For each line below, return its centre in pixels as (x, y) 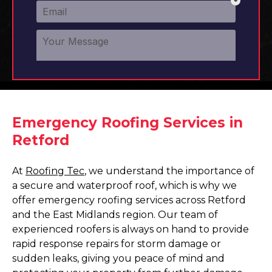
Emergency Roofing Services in (127, 123)
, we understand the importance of (169, 171)
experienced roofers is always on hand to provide (131, 229)
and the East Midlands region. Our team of (115, 215)
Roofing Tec (55, 171)
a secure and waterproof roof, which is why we (124, 185)
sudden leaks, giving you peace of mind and (118, 258)
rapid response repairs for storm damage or (117, 244)
